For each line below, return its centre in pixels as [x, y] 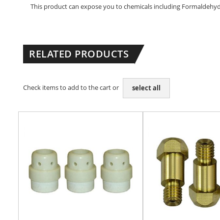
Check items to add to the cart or [72, 87]
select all [146, 88]
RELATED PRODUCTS [79, 54]
